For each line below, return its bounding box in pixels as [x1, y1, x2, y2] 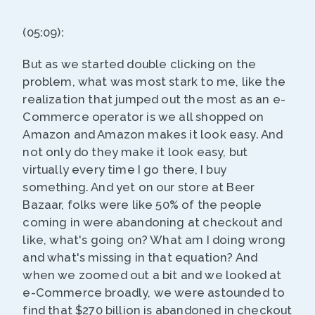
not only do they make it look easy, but [22, 145, 248, 160]
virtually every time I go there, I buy [22, 162, 226, 177]
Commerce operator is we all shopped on [22, 110, 264, 124]
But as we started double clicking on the [22, 57, 257, 72]
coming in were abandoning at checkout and [22, 215, 283, 230]
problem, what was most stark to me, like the [22, 75, 285, 89]
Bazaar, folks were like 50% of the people [22, 198, 262, 212]
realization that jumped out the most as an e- [22, 92, 286, 107]
